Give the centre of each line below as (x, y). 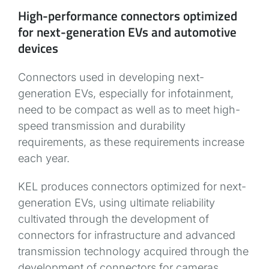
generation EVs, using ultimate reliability (117, 203)
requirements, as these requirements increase (131, 142)
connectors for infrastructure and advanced (127, 235)
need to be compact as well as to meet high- (129, 110)
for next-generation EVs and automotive (128, 32)
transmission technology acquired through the (134, 252)
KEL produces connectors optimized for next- (132, 187)
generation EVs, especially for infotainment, (126, 94)
